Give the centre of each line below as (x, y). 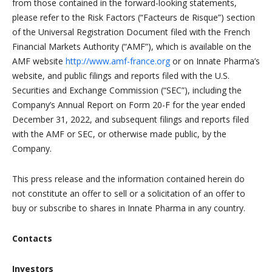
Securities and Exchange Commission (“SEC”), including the (127, 90)
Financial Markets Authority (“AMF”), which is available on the (132, 47)
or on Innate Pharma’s (215, 61)
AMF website (39, 61)
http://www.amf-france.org (118, 61)
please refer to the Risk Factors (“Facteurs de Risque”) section (134, 18)
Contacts (32, 239)
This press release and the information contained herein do (128, 179)
